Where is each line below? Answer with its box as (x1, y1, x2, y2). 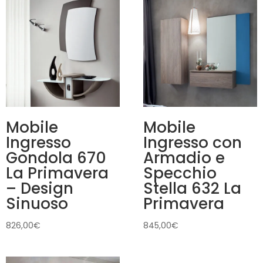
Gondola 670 (6, 147, 106, 169)
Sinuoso (6, 193, 68, 215)
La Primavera (6, 163, 109, 184)
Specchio (143, 163, 217, 184)
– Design (6, 178, 73, 200)
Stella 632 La (143, 178, 242, 200)
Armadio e (143, 147, 225, 169)
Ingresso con (143, 132, 242, 154)
